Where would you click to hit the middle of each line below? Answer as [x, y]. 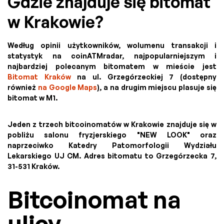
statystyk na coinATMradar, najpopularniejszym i [112, 56]
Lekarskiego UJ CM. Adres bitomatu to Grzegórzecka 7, [112, 156]
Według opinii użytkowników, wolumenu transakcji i [112, 45]
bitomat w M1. [32, 98]
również [23, 87]
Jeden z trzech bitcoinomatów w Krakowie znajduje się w [112, 124]
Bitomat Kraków [39, 77]
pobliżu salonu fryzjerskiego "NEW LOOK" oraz [112, 135]
